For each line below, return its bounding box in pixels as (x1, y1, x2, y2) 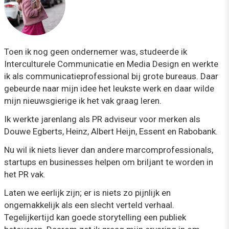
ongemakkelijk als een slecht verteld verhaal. (4, 200, 174, 210)
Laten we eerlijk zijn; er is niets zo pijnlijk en (4, 188, 171, 198)
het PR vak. (4, 169, 45, 179)
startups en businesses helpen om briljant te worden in (4, 157, 213, 167)
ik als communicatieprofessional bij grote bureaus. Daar (4, 71, 218, 81)
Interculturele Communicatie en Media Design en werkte (4, 59, 218, 69)
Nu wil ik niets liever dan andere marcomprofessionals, (4, 145, 213, 155)
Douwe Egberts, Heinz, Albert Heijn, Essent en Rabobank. (4, 126, 218, 136)
